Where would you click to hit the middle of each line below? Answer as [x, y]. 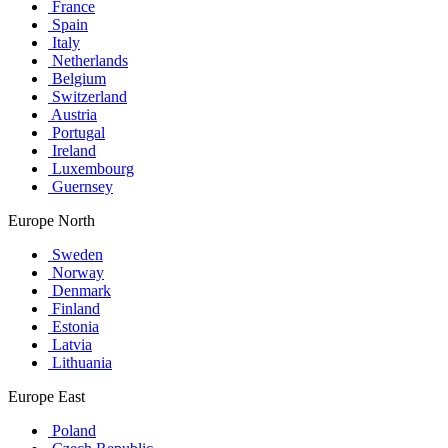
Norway [76, 273]
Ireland [72, 151]
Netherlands [88, 61]
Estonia [73, 327]
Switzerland [87, 97]
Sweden [75, 255]
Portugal [76, 133]
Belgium [77, 79]
